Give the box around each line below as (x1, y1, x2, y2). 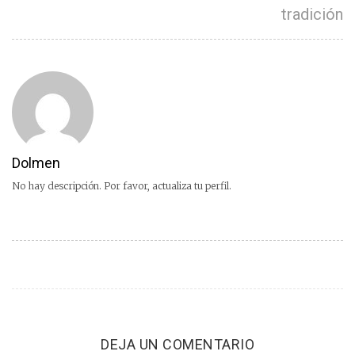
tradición (281, 5, 343, 24)
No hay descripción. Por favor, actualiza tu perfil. (12, 180, 231, 192)
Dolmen (12, 155, 60, 171)
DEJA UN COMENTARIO (101, 336, 254, 353)
